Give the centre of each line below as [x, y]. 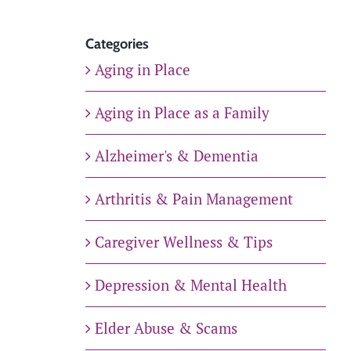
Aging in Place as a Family [182, 113]
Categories [117, 44]
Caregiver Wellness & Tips [183, 242]
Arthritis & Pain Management [194, 199]
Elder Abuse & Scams [166, 328]
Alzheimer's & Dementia [176, 156]
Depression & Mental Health [190, 285]
